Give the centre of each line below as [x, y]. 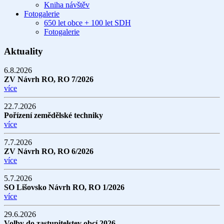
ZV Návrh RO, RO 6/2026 [49, 151]
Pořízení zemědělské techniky [53, 115]
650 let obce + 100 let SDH [87, 23]
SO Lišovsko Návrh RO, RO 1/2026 [64, 187]
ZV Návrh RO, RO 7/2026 [49, 79]
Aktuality [23, 51]
